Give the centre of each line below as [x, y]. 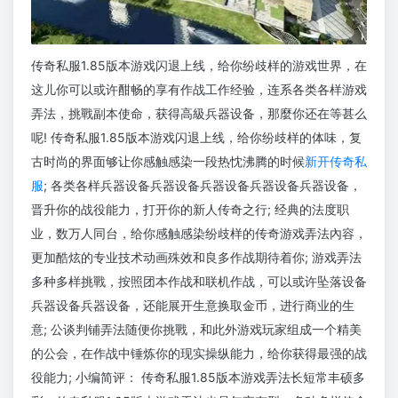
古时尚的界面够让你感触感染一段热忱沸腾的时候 [168, 162]
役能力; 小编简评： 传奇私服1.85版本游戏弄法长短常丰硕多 [198, 378]
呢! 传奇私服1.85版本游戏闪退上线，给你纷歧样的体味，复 [196, 138]
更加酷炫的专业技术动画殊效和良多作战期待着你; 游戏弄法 [196, 258]
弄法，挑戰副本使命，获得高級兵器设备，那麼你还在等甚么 [199, 114]
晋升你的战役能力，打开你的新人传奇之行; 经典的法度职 [190, 210]
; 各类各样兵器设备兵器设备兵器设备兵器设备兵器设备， [203, 186]
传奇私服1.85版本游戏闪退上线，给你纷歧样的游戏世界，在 [199, 66]
